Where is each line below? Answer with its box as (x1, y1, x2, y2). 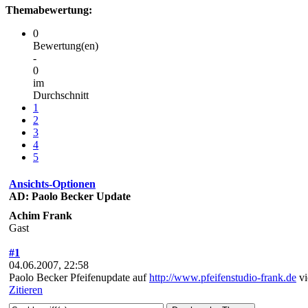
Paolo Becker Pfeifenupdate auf (9, 271, 149, 283)
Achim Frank (9, 209, 72, 221)
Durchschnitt (33, 89, 89, 101)
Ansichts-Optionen (9, 177, 96, 190)
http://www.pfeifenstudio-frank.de (149, 271, 296, 283)
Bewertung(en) (33, 39, 98, 52)
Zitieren (9, 283, 43, 296)
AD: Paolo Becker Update (9, 190, 131, 202)
